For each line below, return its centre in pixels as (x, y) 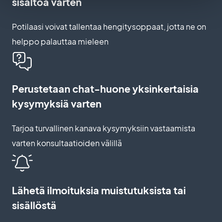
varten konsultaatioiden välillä (67, 143)
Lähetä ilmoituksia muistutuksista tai (99, 190)
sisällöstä (34, 205)
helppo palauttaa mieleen (60, 42)
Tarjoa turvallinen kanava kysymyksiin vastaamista (104, 128)
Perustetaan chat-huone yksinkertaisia (105, 89)
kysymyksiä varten (57, 104)
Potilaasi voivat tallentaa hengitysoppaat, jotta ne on (109, 27)
